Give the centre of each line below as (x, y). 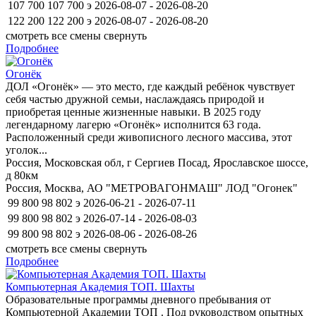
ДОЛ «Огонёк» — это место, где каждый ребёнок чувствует (150, 86)
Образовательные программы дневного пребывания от (138, 299)
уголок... (26, 150)
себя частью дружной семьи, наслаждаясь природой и (135, 99)
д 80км (22, 175)
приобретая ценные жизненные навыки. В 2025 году (133, 111)
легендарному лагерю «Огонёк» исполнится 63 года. (133, 124)
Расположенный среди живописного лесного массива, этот (149, 137)
